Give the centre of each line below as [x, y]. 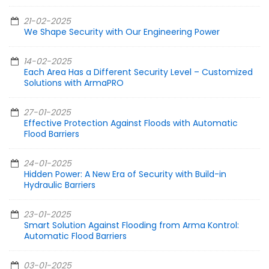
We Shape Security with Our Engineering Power [122, 32]
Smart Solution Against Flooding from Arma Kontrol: [131, 225]
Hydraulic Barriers [60, 185]
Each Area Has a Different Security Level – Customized [138, 72]
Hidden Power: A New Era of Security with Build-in [125, 174]
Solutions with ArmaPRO [74, 83]
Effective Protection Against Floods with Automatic [131, 123]
